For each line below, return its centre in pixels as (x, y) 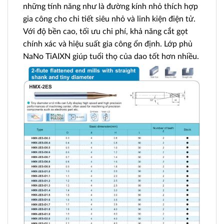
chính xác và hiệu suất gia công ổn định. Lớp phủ (108, 44)
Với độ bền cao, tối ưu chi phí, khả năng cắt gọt (105, 31)
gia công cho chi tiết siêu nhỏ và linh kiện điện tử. (109, 19)
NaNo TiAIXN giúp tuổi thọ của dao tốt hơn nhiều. (111, 56)
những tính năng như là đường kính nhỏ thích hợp (110, 6)
